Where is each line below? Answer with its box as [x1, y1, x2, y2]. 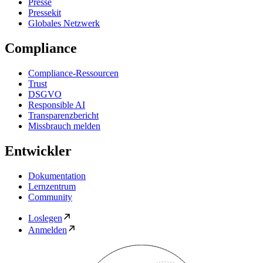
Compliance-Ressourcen [28, 68, 119, 78]
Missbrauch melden [28, 120, 100, 131]
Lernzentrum [28, 181, 76, 191]
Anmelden [28, 224, 67, 235]
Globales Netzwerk [28, 18, 100, 29]
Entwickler [5, 143, 72, 159]
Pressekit [28, 8, 61, 18]
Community [28, 191, 72, 202]
